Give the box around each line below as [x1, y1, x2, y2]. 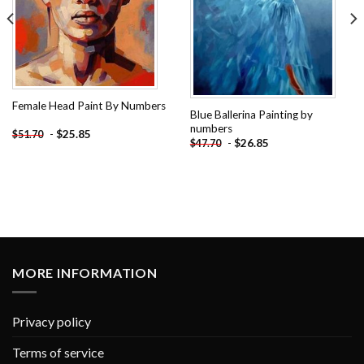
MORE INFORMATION [12, 264, 158, 280]
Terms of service [12, 344, 104, 361]
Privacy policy [12, 314, 91, 330]
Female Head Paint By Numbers [11, 99, 166, 113]
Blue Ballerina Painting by [189, 107, 313, 121]
